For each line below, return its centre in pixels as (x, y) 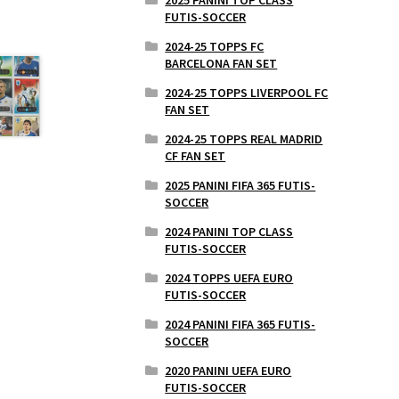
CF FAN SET (195, 155)
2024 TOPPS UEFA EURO (229, 277)
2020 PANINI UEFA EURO (228, 370)
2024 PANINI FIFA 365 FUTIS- (240, 324)
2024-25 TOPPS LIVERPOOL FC (247, 92)
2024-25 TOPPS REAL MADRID (244, 138)
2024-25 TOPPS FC (215, 46)
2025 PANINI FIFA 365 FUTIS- (240, 185)
